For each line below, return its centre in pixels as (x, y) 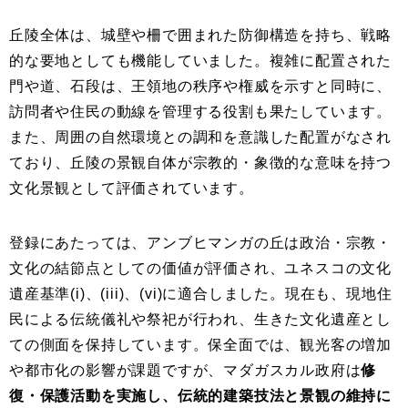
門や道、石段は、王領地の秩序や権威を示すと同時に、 (200, 87)
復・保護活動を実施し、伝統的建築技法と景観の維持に (200, 396)
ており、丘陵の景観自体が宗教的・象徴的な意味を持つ (200, 163)
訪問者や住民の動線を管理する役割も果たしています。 (200, 112)
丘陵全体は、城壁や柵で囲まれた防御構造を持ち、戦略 (200, 36)
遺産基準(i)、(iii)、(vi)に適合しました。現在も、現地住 (201, 294)
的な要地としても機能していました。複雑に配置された (200, 61)
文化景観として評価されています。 (132, 189)
